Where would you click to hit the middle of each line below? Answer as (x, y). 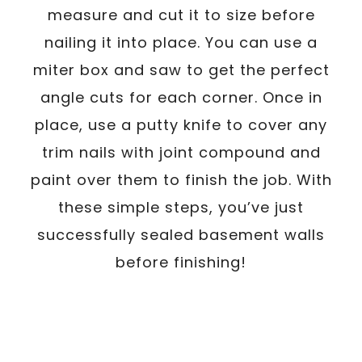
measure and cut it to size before (181, 15)
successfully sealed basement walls (181, 234)
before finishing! (181, 262)
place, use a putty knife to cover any (181, 124)
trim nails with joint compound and (181, 152)
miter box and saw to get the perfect (181, 69)
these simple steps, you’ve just (181, 207)
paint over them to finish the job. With (181, 179)
